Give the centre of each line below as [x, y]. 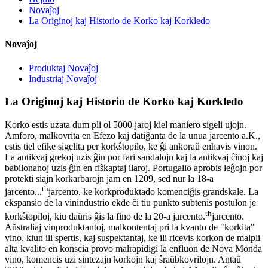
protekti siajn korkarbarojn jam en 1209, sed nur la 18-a [109, 178]
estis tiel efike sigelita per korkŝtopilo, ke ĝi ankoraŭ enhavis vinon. [131, 146]
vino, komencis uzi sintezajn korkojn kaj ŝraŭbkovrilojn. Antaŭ [123, 259]
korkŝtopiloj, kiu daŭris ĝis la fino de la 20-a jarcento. [105, 216]
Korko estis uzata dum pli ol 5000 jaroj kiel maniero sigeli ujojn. [126, 124]
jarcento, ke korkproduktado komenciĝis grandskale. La [153, 192]
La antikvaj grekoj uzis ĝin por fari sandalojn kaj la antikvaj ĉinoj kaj [134, 157]
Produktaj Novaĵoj [63, 68]
